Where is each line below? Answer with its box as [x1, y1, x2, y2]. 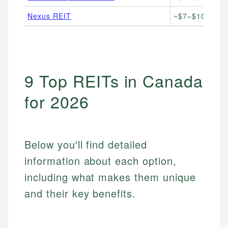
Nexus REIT [27, 11, 71, 21]
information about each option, [24, 153, 177, 168]
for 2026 [24, 90, 89, 113]
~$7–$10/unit [174, 11, 222, 21]
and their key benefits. [24, 186, 136, 201]
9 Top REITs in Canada [24, 69, 204, 93]
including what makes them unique [24, 169, 196, 185]
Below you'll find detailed [24, 137, 147, 152]
